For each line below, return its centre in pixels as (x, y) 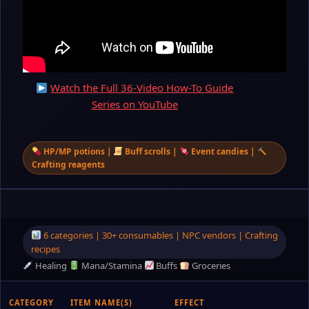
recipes (46, 249)
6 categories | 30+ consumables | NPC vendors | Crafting (159, 235)
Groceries (210, 266)
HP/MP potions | (77, 151)
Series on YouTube (134, 104)
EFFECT (189, 302)
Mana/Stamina (110, 266)
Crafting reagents (68, 165)
